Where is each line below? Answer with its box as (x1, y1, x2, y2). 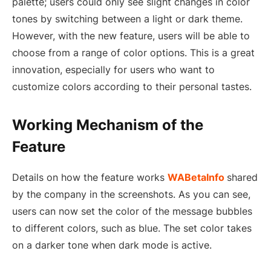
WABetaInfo (168, 171, 224, 184)
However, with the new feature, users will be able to (12, 29, 250, 42)
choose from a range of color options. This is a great (12, 46, 255, 59)
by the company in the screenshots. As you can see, (12, 188, 250, 201)
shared (227, 171, 258, 184)
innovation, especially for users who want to (12, 63, 215, 76)
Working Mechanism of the (12, 116, 203, 134)
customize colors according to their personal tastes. (12, 80, 252, 93)
